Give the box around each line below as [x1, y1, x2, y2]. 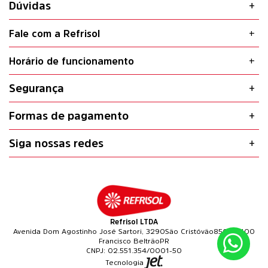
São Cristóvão [165, 228, 214, 236]
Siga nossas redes [9, 138, 103, 149]
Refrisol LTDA [110, 218, 158, 226]
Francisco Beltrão [99, 237, 160, 245]
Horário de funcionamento [9, 56, 134, 66]
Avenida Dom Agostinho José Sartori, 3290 [13, 228, 165, 236]
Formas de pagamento [9, 110, 129, 121]
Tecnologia [105, 258, 144, 266]
